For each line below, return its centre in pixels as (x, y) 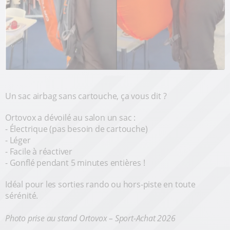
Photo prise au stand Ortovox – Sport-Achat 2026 (90, 218)
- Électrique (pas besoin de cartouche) (76, 129)
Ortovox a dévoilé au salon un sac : (70, 117)
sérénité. (22, 195)
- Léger (18, 140)
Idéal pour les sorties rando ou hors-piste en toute (100, 184)
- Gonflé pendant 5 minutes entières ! (75, 162)
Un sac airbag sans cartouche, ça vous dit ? (86, 96)
